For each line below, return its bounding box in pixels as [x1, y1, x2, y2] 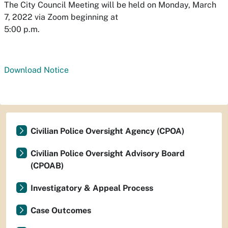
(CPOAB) [31, 161, 64, 170]
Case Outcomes [31, 206, 91, 215]
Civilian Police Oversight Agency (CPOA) [31, 126, 184, 136]
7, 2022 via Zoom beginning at [4, 12, 118, 22]
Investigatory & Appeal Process [31, 183, 153, 193]
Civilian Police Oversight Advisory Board [31, 149, 185, 158]
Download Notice [4, 65, 69, 75]
